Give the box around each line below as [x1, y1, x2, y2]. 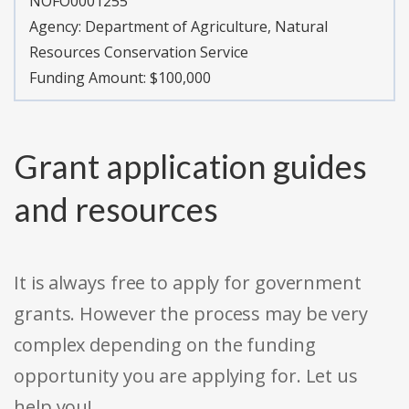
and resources [14, 189, 218, 230]
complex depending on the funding [14, 332, 316, 358]
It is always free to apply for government [14, 270, 362, 296]
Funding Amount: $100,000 [29, 68, 211, 89]
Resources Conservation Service [29, 42, 248, 63]
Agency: [29, 16, 85, 37]
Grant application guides [14, 146, 367, 187]
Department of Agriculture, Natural [85, 16, 328, 37]
